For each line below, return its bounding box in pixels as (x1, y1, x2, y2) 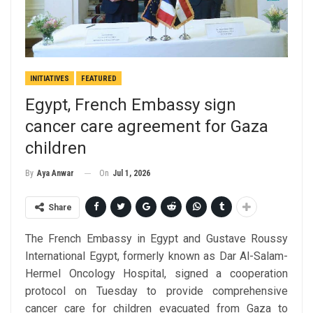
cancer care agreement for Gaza (25, 116, 268, 136)
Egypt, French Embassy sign (25, 94, 236, 115)
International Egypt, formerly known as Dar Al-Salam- (25, 249, 288, 263)
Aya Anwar (37, 168, 74, 179)
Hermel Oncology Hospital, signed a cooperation (25, 267, 288, 281)
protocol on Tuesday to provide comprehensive (25, 284, 288, 298)
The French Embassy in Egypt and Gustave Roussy (25, 232, 288, 246)
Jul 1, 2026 (112, 168, 150, 178)
